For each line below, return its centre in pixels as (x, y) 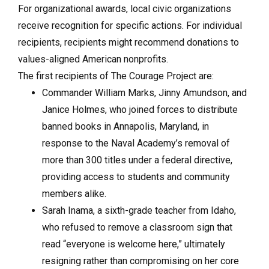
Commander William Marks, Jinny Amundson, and (144, 92)
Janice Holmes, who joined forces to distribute (140, 109)
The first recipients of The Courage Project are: (117, 76)
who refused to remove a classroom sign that (137, 227)
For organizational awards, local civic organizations (125, 8)
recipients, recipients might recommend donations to (128, 42)
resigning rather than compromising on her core (141, 261)
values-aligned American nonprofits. (94, 59)
